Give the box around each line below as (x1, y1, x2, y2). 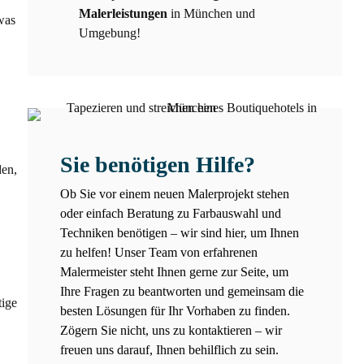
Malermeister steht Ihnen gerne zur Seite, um (60, 264, 288, 279)
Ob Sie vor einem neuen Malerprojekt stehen (60, 186, 289, 201)
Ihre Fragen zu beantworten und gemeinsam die (60, 284, 304, 298)
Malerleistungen (78, 6, 167, 20)
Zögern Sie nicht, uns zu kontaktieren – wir (60, 323, 282, 337)
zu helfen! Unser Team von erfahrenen (60, 245, 258, 259)
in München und (167, 6, 255, 20)
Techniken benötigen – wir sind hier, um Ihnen (60, 225, 299, 240)
